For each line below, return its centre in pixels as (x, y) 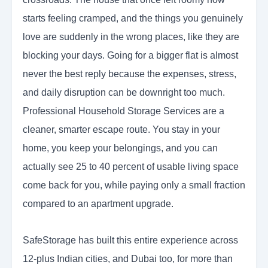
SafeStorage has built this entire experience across (130, 240)
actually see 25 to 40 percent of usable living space (131, 167)
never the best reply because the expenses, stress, (130, 74)
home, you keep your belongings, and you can (120, 148)
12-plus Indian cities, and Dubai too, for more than (128, 259)
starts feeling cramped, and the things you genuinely (133, 19)
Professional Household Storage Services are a (124, 111)
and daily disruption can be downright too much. (124, 93)
